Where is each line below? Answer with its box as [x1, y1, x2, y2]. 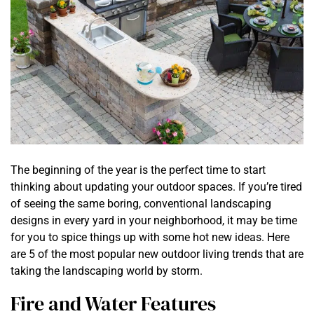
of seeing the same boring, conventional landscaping [11, 196, 271, 210]
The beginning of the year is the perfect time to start [11, 163, 266, 177]
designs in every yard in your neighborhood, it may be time [11, 213, 297, 227]
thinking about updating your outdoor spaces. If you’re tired [11, 179, 302, 193]
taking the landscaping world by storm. [11, 264, 203, 278]
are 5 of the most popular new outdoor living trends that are [11, 247, 303, 261]
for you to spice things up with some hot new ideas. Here [11, 230, 289, 244]
